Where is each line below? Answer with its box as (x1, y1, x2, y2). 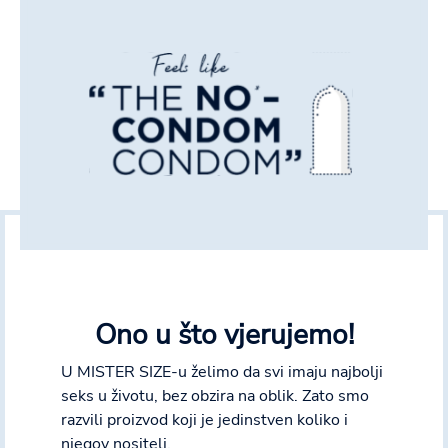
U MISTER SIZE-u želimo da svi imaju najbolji (61, 361, 383, 384)
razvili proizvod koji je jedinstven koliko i (61, 409, 348, 432)
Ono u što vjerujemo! (94, 316, 354, 355)
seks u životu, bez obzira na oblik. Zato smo (61, 385, 369, 408)
